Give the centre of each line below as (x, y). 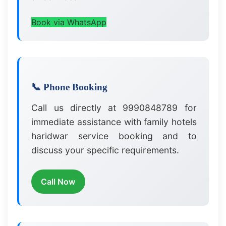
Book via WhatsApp (69, 22)
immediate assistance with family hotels (114, 122)
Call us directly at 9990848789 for (114, 108)
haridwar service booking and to (114, 136)
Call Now (58, 181)
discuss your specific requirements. (105, 150)
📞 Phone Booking (70, 87)
